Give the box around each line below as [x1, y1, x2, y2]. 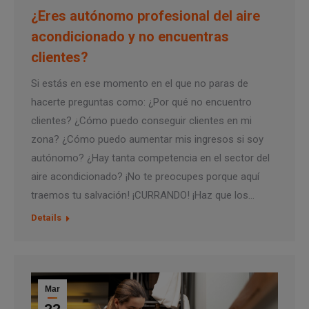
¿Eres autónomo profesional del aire [31, 8, 260, 25]
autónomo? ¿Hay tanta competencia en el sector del [31, 152, 270, 165]
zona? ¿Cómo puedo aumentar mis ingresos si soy [31, 133, 263, 146]
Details [31, 212, 61, 223]
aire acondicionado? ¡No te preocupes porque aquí [31, 170, 259, 183]
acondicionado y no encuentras [31, 28, 229, 46]
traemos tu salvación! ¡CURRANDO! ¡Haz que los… [31, 189, 255, 202]
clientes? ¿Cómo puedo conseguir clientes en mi [31, 114, 252, 128]
